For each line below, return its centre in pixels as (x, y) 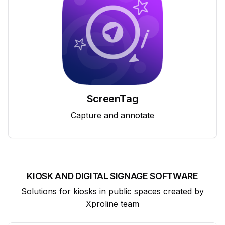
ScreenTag (113, 99)
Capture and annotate (113, 115)
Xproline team (113, 204)
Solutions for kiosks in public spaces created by (113, 191)
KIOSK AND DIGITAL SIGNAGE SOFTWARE (113, 176)
